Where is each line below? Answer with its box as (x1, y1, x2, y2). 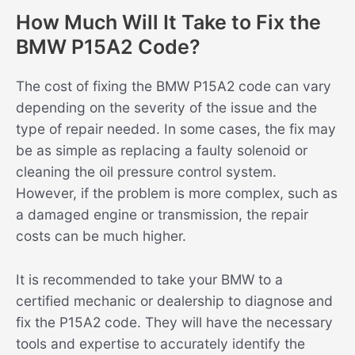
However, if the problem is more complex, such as (16, 184, 338, 201)
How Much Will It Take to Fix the (16, 10, 321, 34)
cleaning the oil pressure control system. (16, 162, 277, 180)
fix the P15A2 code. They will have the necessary (16, 313, 333, 330)
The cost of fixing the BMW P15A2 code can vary (16, 77, 331, 94)
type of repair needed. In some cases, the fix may (16, 120, 336, 137)
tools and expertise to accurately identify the (16, 334, 305, 352)
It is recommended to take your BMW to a (16, 270, 283, 288)
